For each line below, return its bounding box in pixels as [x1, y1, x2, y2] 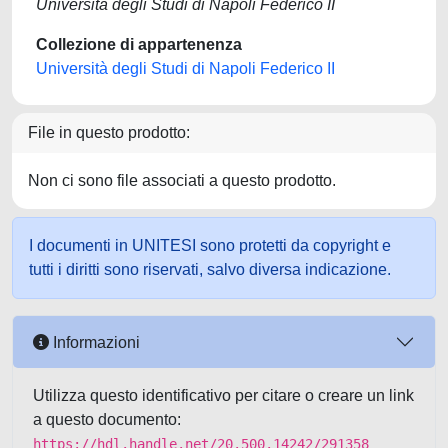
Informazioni [49, 333, 140, 351]
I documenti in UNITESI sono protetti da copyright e [29, 237, 391, 254]
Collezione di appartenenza [36, 36, 242, 53]
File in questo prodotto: [28, 124, 190, 141]
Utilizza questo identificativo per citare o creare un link [33, 387, 414, 404]
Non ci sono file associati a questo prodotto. [28, 172, 336, 189]
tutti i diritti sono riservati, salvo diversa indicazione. [29, 261, 391, 278]
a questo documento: [33, 411, 181, 428]
